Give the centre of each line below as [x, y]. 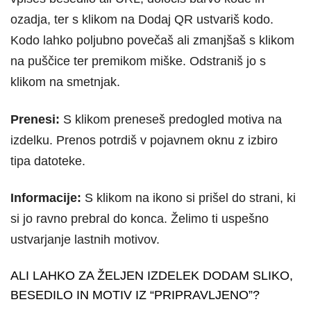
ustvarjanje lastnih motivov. [85, 240]
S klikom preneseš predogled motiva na [173, 119]
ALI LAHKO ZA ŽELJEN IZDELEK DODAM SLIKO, [152, 276]
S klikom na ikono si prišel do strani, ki [188, 198]
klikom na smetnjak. [65, 82]
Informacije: [46, 198]
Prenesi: [37, 119]
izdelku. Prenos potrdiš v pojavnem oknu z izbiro [144, 140]
